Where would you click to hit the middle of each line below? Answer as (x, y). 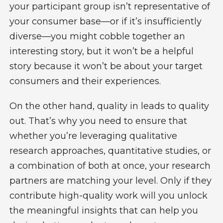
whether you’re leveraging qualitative (93, 136)
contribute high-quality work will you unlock (108, 195)
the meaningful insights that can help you (104, 210)
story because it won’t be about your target (106, 66)
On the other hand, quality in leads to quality (109, 106)
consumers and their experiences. (86, 81)
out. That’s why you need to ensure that (98, 121)
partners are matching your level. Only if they (110, 180)
